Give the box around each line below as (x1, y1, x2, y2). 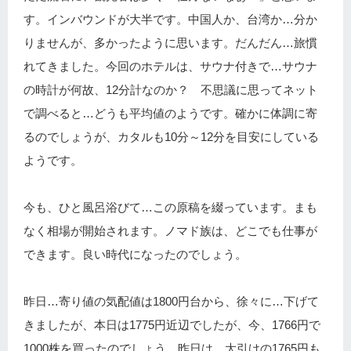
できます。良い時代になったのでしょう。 (24, 248, 247, 261)
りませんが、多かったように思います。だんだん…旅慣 (24, 36, 317, 49)
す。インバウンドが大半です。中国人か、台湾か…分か (24, 13, 317, 26)
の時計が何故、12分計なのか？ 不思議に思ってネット (24, 83, 318, 96)
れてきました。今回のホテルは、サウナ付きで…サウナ (24, 60, 317, 73)
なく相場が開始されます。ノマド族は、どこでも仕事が (24, 224, 317, 237)
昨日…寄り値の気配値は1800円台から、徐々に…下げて (24, 295, 319, 308)
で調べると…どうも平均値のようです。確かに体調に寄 (24, 107, 317, 120)
